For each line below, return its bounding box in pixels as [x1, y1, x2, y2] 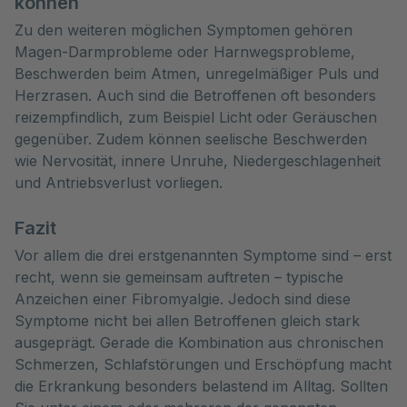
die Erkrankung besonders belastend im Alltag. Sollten [15, 377, 388, 395]
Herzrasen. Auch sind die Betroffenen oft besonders [15, 86, 376, 104]
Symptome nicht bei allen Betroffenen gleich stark [15, 312, 360, 330]
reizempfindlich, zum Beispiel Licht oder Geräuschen [15, 108, 377, 126]
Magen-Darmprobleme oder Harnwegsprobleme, [15, 43, 355, 61]
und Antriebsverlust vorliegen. [15, 174, 223, 192]
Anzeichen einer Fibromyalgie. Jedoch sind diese [15, 290, 351, 308]
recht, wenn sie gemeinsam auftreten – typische [15, 268, 343, 286]
